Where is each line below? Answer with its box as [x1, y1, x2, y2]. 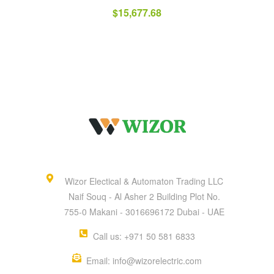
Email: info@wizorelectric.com [86, 254, 202, 267]
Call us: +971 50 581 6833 [93, 230, 196, 243]
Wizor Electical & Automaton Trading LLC [65, 175, 224, 188]
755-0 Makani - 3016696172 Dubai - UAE [64, 206, 224, 218]
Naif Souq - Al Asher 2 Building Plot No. [68, 190, 220, 203]
